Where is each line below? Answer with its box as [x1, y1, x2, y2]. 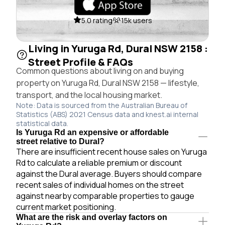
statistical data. [16, 118, 68, 128]
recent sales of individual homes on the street [16, 179, 184, 190]
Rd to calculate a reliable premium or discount [16, 157, 182, 168]
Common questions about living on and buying [16, 65, 184, 76]
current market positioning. [16, 201, 116, 212]
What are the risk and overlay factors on [16, 212, 167, 221]
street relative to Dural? [16, 137, 104, 146]
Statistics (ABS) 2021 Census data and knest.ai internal [16, 109, 198, 119]
